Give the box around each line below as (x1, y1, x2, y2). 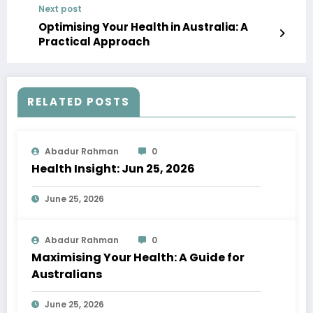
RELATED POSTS (27, 94, 130, 110)
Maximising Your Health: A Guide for (31, 249, 245, 266)
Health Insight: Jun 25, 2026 (31, 161, 195, 177)
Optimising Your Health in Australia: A (38, 20, 248, 35)
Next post (38, 3, 82, 15)
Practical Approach (38, 34, 150, 50)
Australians (31, 266, 102, 283)
